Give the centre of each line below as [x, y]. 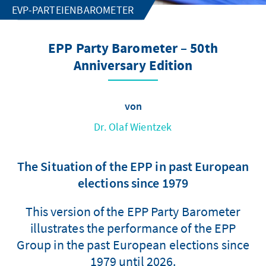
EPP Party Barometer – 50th [133, 49]
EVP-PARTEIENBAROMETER [73, 9]
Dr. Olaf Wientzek [133, 126]
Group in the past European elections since [133, 244]
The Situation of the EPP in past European [133, 166]
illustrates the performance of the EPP [133, 228]
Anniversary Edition [133, 66]
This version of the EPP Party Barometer [133, 211]
